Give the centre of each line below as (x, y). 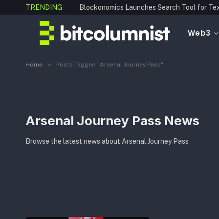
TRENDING (44, 7)
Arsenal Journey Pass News (112, 120)
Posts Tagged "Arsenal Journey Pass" (110, 65)
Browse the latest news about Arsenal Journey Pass (107, 141)
